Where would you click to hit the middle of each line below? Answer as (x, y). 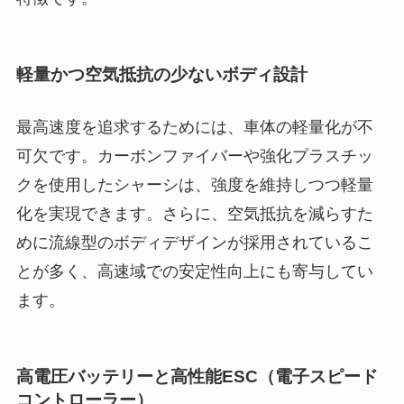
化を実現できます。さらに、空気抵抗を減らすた (194, 213)
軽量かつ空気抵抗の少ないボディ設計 (161, 75)
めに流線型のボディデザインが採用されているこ (194, 242)
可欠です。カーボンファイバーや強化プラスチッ (194, 156)
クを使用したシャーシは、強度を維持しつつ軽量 (194, 184)
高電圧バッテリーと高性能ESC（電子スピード (197, 377)
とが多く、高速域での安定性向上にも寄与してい (194, 271)
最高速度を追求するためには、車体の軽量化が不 (194, 127)
